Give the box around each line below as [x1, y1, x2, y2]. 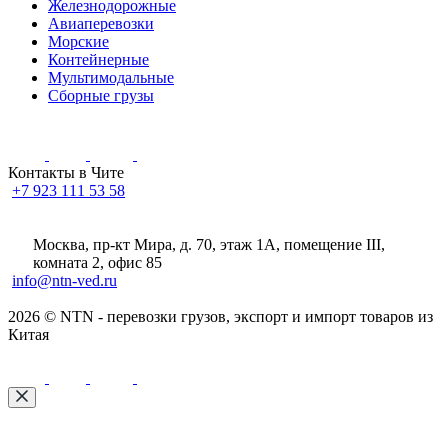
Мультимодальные [48, 69, 174, 87]
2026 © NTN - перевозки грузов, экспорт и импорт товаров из [8, 308, 433, 326]
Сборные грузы [48, 87, 154, 105]
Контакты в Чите [8, 164, 124, 182]
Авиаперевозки [48, 15, 154, 33]
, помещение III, [276, 236, 386, 254]
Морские [48, 33, 109, 51]
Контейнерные [48, 51, 149, 69]
